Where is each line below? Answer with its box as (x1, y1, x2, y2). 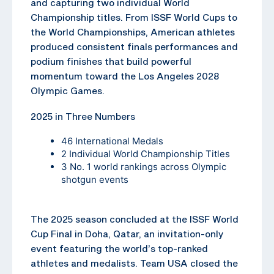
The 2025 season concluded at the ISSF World (31, 213, 239, 224)
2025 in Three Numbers (31, 110, 135, 122)
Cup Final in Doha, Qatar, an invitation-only (31, 228, 224, 239)
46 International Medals (61, 135, 163, 147)
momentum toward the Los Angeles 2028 (31, 70, 219, 81)
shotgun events (61, 173, 128, 185)
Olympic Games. (31, 84, 105, 96)
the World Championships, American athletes (31, 26, 235, 37)
